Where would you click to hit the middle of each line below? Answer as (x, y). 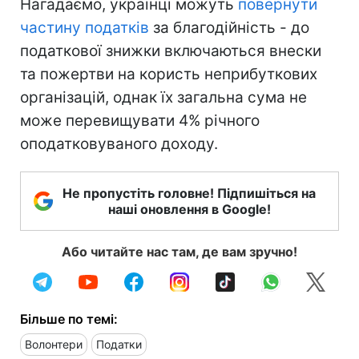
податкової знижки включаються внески (171, 50)
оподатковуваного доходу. (119, 143)
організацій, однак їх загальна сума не (163, 97)
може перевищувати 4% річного (140, 120)
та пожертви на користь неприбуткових (169, 74)
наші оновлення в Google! (189, 209)
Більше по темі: (69, 319)
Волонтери (54, 344)
